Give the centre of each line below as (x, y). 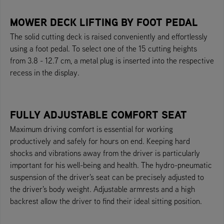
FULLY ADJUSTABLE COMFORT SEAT (98, 114)
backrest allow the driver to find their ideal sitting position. (106, 201)
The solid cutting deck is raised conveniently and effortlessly (109, 36)
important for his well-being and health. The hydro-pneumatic (111, 165)
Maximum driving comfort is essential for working (91, 129)
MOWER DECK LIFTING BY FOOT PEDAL (104, 22)
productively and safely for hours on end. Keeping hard (100, 141)
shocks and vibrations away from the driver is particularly (105, 153)
